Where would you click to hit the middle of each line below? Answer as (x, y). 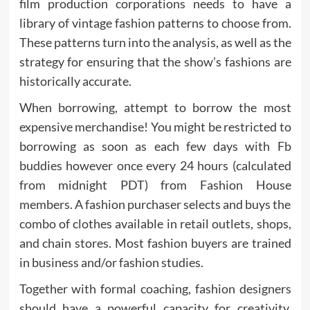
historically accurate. (75, 81)
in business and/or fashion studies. (111, 262)
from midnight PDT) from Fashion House (155, 184)
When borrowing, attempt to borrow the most (155, 107)
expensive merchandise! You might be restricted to (155, 126)
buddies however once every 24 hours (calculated (155, 165)
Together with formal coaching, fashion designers (155, 288)
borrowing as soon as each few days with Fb (155, 146)
